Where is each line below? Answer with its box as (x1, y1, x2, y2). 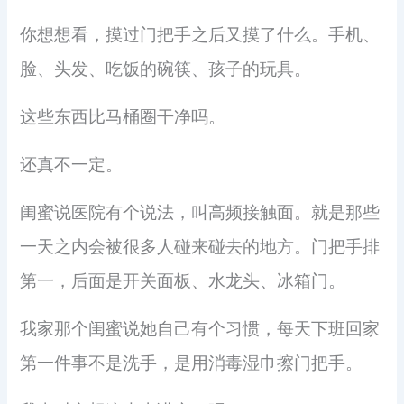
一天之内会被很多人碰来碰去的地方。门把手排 (20, 236, 381, 258)
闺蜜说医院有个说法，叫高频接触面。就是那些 (20, 202, 381, 224)
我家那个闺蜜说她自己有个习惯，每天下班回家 (20, 318, 381, 340)
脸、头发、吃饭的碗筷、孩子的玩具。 (20, 59, 312, 80)
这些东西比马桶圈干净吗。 (20, 106, 226, 128)
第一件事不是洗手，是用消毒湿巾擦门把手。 (20, 353, 363, 374)
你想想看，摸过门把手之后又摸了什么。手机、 (20, 24, 381, 46)
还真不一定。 (20, 154, 124, 176)
